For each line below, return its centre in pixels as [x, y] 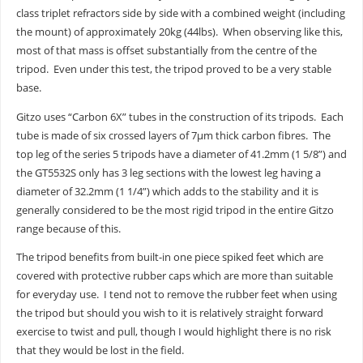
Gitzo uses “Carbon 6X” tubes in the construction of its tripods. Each [179, 117]
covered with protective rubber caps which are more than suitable [174, 276]
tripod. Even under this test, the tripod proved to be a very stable [173, 70]
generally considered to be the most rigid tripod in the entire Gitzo [175, 210]
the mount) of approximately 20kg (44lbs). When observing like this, [179, 32]
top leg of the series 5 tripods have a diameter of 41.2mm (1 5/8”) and [181, 154]
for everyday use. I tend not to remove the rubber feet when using [176, 295]
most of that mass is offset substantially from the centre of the [166, 51]
